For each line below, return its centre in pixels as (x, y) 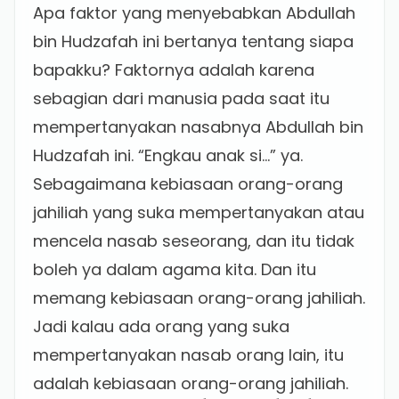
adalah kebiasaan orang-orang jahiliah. (191, 383)
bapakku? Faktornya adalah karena (174, 70)
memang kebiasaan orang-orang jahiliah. (199, 298)
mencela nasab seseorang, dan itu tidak (194, 241)
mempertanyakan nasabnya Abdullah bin (198, 127)
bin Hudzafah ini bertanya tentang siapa (193, 41)
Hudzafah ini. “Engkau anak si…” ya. (168, 155)
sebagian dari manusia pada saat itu (181, 98)
